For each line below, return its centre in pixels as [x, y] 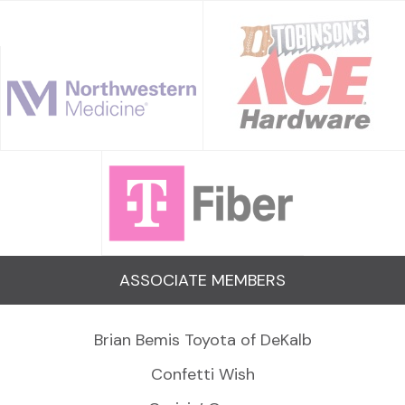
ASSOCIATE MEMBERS [202, 280]
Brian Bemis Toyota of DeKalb [202, 339]
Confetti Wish [202, 374]
